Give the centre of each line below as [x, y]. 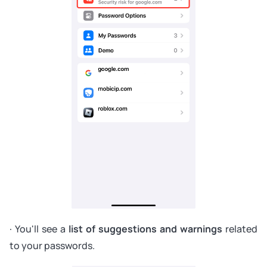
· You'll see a [39, 229]
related [240, 229]
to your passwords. [52, 245]
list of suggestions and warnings [145, 229]
